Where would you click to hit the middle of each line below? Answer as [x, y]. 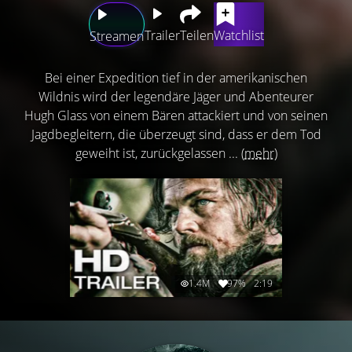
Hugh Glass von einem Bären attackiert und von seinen [176, 115]
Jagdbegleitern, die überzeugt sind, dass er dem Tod [176, 134]
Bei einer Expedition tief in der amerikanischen [176, 77]
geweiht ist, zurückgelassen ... [158, 153]
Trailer [162, 35]
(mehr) [259, 153]
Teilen [196, 35]
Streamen [116, 36]
